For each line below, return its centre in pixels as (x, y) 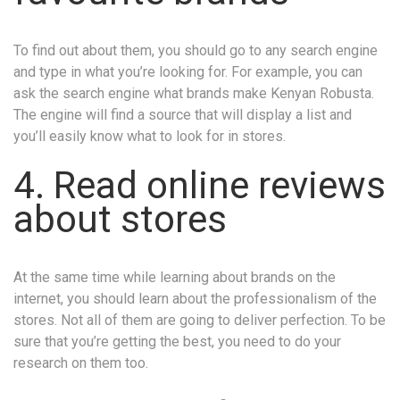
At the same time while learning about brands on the (175, 278)
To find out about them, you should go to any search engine (196, 50)
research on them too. (81, 363)
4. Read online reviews (200, 185)
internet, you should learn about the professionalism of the (195, 299)
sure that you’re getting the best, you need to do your (177, 342)
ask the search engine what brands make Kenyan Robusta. (194, 93)
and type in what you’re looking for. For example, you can (188, 71)
